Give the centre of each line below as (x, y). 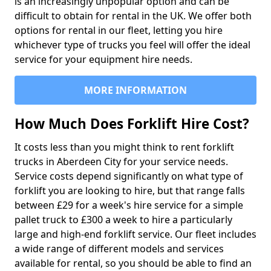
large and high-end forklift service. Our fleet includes (135, 234)
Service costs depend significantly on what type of (129, 176)
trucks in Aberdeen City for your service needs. (121, 162)
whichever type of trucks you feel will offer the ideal (132, 45)
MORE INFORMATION (135, 90)
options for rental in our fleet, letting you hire (119, 30)
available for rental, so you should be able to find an (133, 263)
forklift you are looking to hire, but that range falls (130, 191)
